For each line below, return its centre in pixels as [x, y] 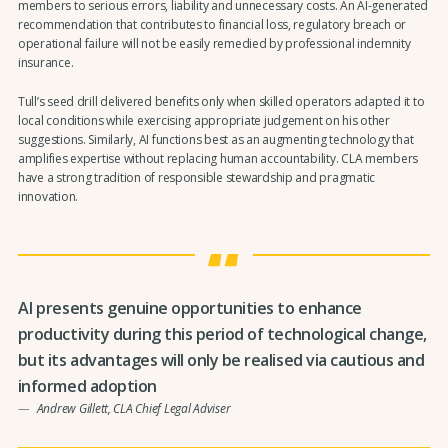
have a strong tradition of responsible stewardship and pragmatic [196, 177]
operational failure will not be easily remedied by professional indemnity [214, 44]
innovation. [48, 196]
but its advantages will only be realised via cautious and [221, 360]
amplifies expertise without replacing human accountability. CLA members [218, 158]
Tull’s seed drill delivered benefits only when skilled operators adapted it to [221, 101]
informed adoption [87, 386]
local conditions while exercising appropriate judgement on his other [203, 120]
